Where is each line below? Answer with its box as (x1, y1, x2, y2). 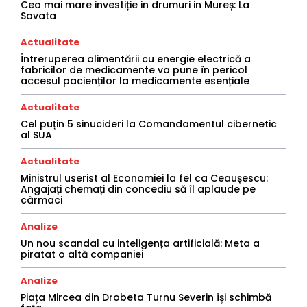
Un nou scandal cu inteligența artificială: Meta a (21, 236, 260, 251)
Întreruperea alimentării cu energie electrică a (21, 52, 251, 66)
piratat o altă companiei (21, 247, 143, 262)
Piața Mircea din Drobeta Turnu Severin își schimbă (21, 291, 271, 305)
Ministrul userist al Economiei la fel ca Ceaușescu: (21, 171, 268, 186)
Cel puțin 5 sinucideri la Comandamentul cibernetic (21, 117, 277, 132)
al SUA (21, 128, 52, 143)
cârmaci (21, 193, 62, 208)
